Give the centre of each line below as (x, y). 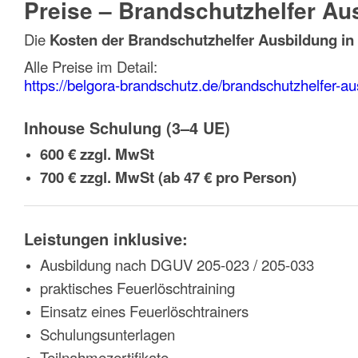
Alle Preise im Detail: (91, 66)
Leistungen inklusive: (106, 238)
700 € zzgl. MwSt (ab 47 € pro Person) (168, 177)
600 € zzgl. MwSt (97, 153)
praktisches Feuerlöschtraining (137, 287)
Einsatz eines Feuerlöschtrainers (144, 310)
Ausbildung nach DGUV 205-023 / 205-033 (177, 264)
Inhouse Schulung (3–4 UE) (127, 127)
